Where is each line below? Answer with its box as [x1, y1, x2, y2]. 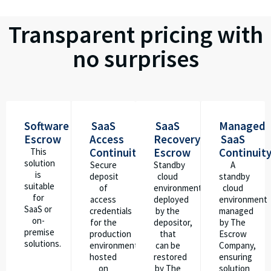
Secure [90, 159, 117, 171]
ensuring [218, 251, 252, 263]
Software [24, 119, 69, 133]
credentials [89, 205, 132, 217]
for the [90, 217, 117, 228]
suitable [24, 180, 54, 192]
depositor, [154, 217, 192, 228]
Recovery [154, 132, 200, 146]
